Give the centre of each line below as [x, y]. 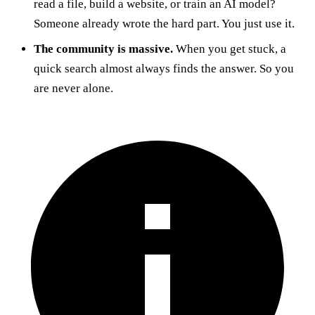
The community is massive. [103, 49]
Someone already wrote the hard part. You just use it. [164, 23]
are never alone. [73, 88]
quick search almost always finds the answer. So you [164, 68]
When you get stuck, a [230, 49]
